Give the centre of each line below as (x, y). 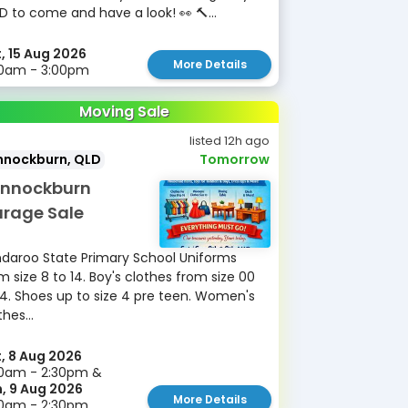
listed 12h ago (229, 141)
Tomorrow (235, 159)
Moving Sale (124, 112)
